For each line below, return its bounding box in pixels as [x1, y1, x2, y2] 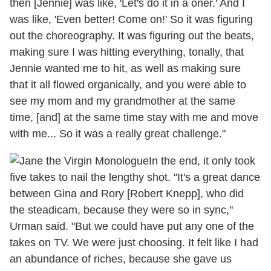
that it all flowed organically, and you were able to [10, 78, 246, 91]
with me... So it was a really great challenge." [10, 127, 226, 140]
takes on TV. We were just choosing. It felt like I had [10, 236, 258, 249]
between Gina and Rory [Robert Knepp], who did [10, 187, 244, 200]
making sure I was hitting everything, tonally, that [10, 45, 244, 58]
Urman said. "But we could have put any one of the [10, 220, 254, 232]
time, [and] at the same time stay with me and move [10, 111, 258, 123]
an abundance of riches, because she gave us [10, 252, 232, 265]
